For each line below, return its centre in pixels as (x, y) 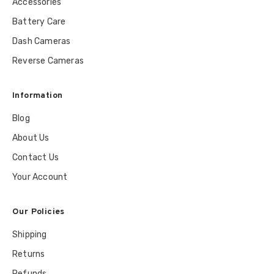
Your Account (40, 177)
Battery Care (39, 22)
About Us (31, 138)
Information (38, 96)
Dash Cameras (42, 42)
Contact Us (35, 158)
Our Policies (39, 212)
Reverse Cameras (48, 61)
